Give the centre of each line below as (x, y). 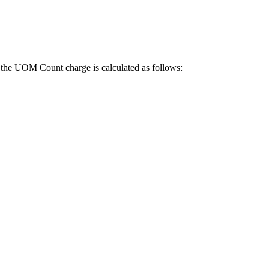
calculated (120, 67)
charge (78, 67)
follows (166, 67)
